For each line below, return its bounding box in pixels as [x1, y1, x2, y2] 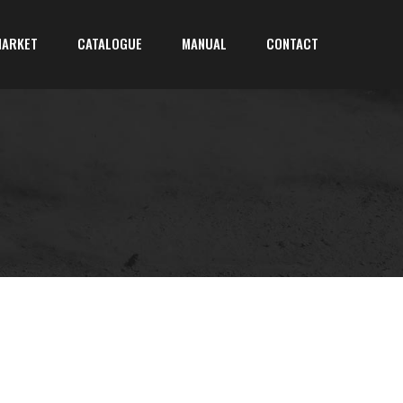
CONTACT [266, 33, 318, 53]
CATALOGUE [77, 33, 142, 53]
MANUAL [182, 33, 227, 53]
